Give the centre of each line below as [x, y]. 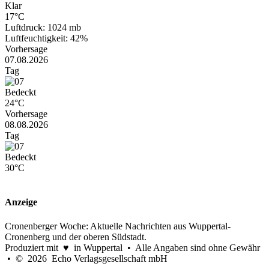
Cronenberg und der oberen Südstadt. [76, 237]
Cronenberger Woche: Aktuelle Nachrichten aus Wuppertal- [118, 226]
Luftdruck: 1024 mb [43, 28]
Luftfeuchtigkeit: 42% [46, 38]
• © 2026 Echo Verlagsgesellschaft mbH [86, 258]
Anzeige [21, 202]
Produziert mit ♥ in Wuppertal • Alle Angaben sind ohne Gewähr [132, 247]
